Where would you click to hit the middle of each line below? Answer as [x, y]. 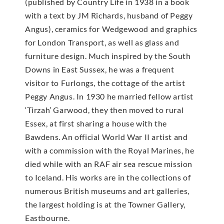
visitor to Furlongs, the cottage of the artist [105, 83]
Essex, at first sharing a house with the [96, 123]
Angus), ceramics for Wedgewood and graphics [111, 29]
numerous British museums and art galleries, [107, 191]
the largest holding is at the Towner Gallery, [105, 204]
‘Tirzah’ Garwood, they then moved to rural [104, 110]
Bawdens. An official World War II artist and [106, 137]
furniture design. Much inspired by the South [108, 56]
